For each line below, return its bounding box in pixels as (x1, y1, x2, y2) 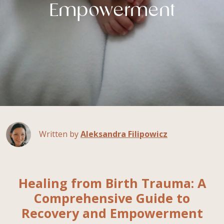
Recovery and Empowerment (21, 204, 203, 221)
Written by (39, 128, 80, 140)
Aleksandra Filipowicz (80, 128, 167, 140)
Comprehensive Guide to (34, 189, 190, 206)
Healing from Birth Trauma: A (18, 174, 206, 191)
